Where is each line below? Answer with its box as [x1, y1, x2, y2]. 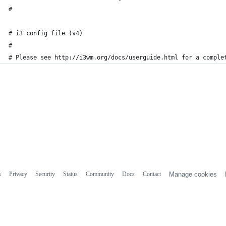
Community [85, 170, 114, 178]
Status [63, 170, 78, 178]
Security [35, 170, 55, 178]
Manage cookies [168, 170, 217, 178]
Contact [142, 170, 161, 178]
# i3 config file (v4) [9, 30, 83, 37]
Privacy [9, 170, 27, 178]
